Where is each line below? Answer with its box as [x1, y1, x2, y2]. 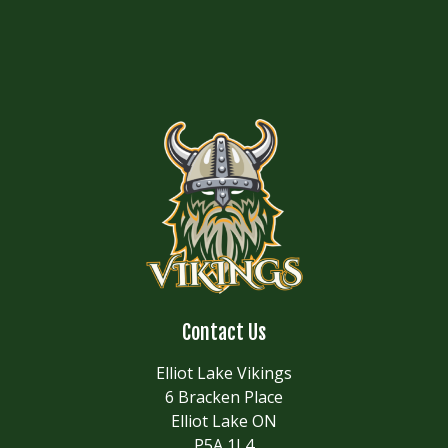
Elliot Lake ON [171, 410, 277, 433]
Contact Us [182, 320, 266, 346]
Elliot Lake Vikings [156, 362, 292, 385]
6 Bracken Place [165, 386, 283, 409]
